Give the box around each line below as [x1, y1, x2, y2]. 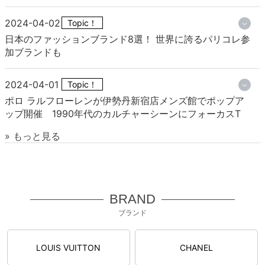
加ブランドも [5, 46, 62, 59]
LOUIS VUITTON [36, 243, 101, 253]
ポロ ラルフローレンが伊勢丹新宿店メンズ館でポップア [5, 95, 244, 107]
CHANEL [179, 243, 213, 253]
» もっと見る [5, 130, 60, 143]
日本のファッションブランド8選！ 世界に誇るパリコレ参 [5, 33, 250, 46]
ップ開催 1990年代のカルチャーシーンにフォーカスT [5, 108, 241, 120]
